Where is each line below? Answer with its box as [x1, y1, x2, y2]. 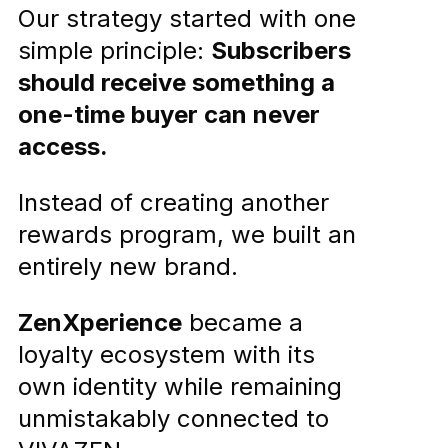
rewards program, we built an [18, 220, 356, 250]
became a [182, 308, 303, 338]
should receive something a [18, 68, 335, 98]
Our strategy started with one [18, 4, 356, 34]
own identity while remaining [18, 372, 342, 402]
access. [18, 132, 108, 162]
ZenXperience [18, 308, 182, 338]
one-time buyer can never [18, 100, 320, 130]
